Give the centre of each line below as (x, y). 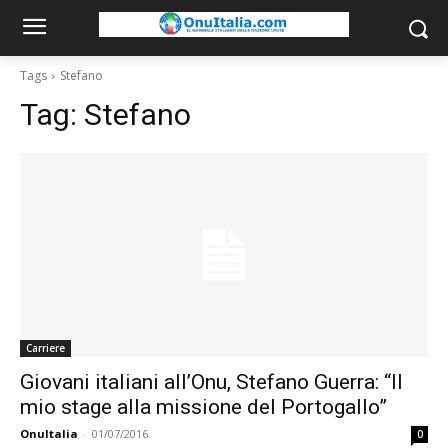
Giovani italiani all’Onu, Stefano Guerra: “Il (211, 382)
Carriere (45, 348)
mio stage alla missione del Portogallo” (203, 407)
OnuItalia (49, 433)
